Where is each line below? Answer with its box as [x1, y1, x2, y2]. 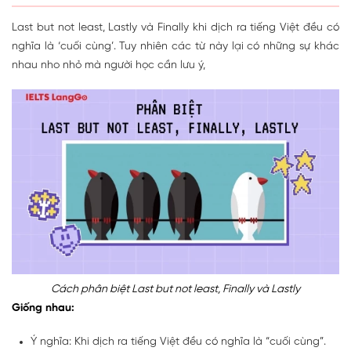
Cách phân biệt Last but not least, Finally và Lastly [51, 283, 300, 295]
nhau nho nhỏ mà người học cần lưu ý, [12, 60, 205, 72]
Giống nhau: [12, 302, 74, 314]
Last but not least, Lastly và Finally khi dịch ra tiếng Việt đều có [12, 22, 339, 34]
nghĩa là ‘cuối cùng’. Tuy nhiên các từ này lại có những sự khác [12, 41, 339, 53]
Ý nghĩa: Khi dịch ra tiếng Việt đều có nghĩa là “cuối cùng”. [31, 335, 326, 348]
